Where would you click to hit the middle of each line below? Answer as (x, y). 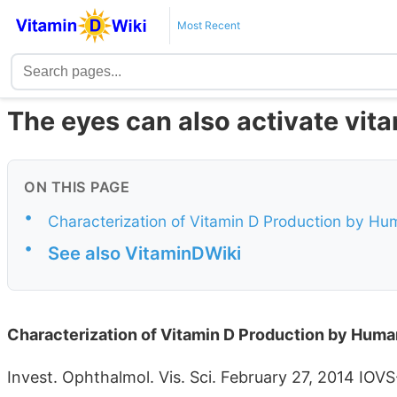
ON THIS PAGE (77, 187)
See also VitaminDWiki (144, 253)
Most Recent (208, 25)
